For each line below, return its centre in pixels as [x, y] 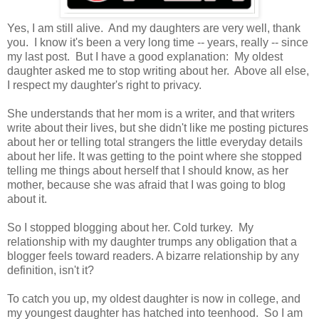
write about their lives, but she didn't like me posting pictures [158, 128]
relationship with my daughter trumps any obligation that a [152, 242]
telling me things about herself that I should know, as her [148, 171]
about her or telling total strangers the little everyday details [155, 142]
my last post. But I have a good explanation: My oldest [145, 57]
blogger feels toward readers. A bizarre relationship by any [153, 256]
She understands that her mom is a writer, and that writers [151, 114]
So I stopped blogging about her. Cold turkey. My [130, 228]
